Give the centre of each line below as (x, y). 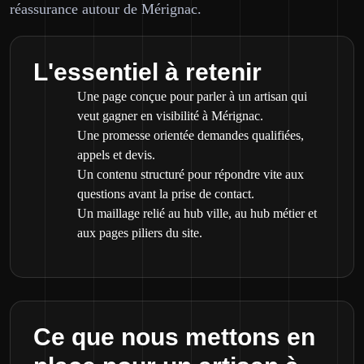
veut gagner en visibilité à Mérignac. (170, 116)
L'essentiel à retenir (147, 72)
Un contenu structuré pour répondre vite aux (191, 174)
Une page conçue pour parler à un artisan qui (192, 96)
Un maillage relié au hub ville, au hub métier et (197, 213)
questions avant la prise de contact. (166, 194)
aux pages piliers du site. (140, 233)
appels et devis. (116, 155)
